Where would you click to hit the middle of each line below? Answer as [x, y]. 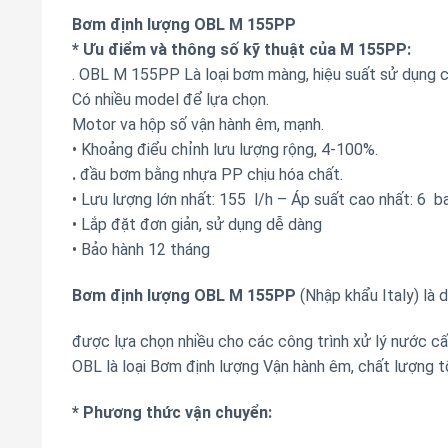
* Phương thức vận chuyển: [172, 412]
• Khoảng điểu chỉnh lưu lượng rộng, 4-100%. [225, 150]
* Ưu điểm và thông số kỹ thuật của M [215, 50]
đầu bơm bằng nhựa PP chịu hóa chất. [209, 175]
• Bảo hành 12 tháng [141, 250]
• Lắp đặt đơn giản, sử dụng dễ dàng [197, 225]
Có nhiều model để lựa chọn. [170, 100]
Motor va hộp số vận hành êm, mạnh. [198, 125]
